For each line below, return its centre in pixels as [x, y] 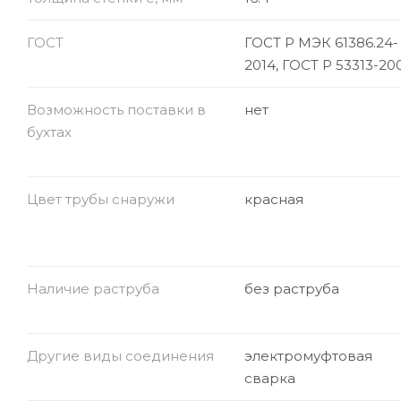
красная [273, 199]
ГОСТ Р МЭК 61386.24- [321, 42]
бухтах [49, 132]
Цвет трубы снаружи [101, 199]
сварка [269, 378]
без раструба [291, 288]
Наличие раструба [93, 288]
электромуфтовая [308, 355]
